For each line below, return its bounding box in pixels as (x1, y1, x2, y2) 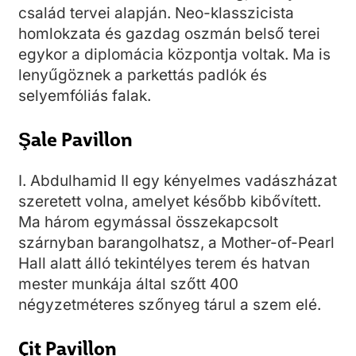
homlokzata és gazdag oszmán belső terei (18, 25, 320, 43)
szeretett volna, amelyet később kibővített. (18, 192, 321, 211)
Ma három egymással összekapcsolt (18, 213, 278, 231)
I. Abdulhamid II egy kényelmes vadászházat (18, 172, 337, 190)
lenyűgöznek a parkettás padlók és (18, 66, 267, 84)
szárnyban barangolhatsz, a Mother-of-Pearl (18, 234, 335, 252)
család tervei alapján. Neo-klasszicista (18, 4, 294, 22)
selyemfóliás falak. (18, 87, 151, 105)
